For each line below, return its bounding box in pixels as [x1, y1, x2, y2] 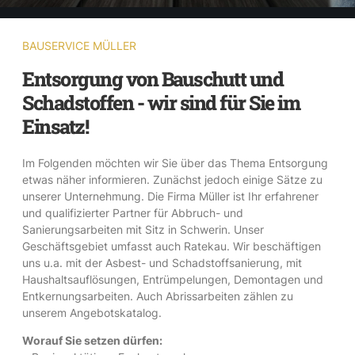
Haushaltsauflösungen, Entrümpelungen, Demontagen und [22, 272, 323, 286]
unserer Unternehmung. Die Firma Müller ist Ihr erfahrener [22, 189, 319, 203]
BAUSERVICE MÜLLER [22, 38, 136, 52]
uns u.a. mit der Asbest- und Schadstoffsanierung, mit [22, 255, 302, 269]
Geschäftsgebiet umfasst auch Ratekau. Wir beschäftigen [22, 239, 321, 253]
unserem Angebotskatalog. [22, 305, 162, 319]
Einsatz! [22, 113, 88, 139]
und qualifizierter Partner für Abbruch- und [22, 205, 243, 219]
